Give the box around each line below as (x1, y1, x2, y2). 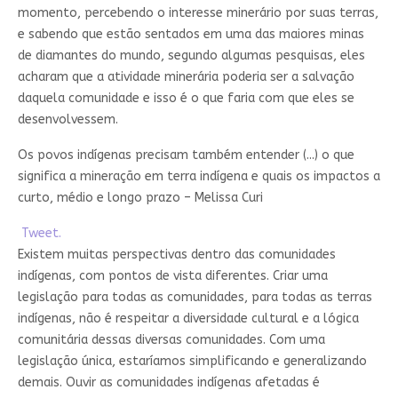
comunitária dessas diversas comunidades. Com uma (17, 332, 325, 348)
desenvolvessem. (17, 112, 118, 128)
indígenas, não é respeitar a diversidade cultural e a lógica (17, 311, 359, 327)
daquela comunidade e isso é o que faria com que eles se (17, 91, 354, 107)
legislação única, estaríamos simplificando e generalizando (17, 354, 367, 370)
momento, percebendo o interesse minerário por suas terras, (17, 5, 378, 21)
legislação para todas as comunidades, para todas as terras (17, 290, 372, 306)
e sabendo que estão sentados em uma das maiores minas (17, 27, 364, 43)
